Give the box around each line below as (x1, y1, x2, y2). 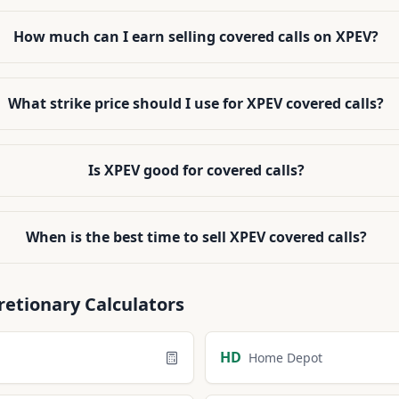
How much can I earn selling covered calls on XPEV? (13, 27, 379, 46)
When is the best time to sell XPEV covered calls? (25, 227, 367, 247)
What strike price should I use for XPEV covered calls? (8, 94, 385, 113)
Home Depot (248, 349, 322, 366)
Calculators (80, 292, 184, 316)
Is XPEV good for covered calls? (87, 160, 305, 180)
